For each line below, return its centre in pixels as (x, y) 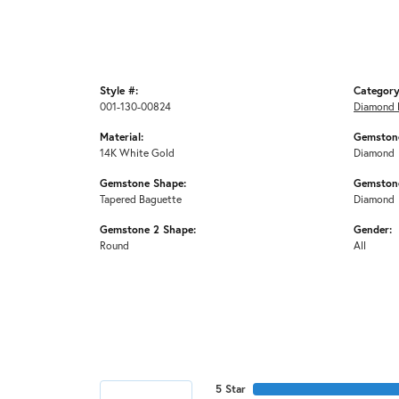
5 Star (231, 389)
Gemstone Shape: (143, 183)
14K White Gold (137, 153)
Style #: (119, 90)
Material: (122, 137)
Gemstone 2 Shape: (148, 229)
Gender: (373, 229)
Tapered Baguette (141, 199)
